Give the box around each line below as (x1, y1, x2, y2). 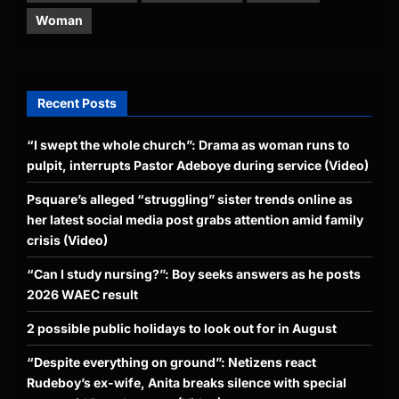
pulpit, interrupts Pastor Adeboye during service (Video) (27, 157, 369, 173)
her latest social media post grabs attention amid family (27, 211, 363, 227)
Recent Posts (37, 94, 117, 110)
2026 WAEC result (27, 286, 138, 302)
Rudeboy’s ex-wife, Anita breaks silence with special (27, 374, 346, 390)
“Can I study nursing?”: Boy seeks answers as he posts (27, 265, 361, 281)
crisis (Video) (27, 232, 108, 248)
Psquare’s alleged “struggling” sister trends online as (27, 191, 353, 207)
